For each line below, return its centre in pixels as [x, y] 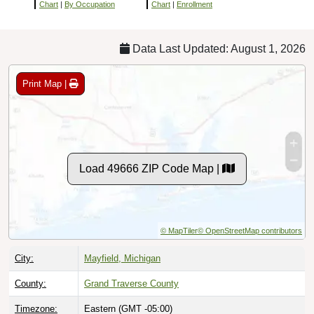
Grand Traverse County [131, 283]
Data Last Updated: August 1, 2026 [218, 48]
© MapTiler [179, 230]
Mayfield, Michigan [122, 258]
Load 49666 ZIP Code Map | [151, 168]
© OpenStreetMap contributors [250, 230]
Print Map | [46, 83]
